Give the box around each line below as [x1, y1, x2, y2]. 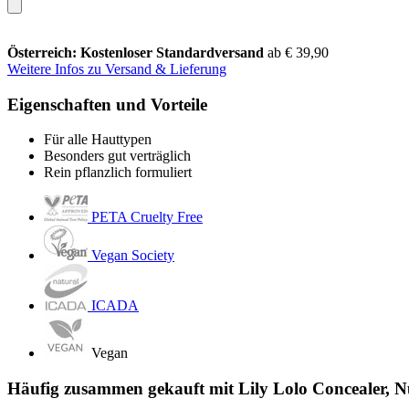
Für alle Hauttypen [44, 131, 152, 148]
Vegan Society [91, 247, 174, 264]
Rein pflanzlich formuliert [44, 164, 192, 181]
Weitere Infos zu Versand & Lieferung [7, 60, 226, 77]
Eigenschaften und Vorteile [7, 94, 207, 114]
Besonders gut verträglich [44, 148, 191, 164]
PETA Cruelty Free [91, 209, 203, 225]
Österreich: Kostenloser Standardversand [7, 44, 267, 60]
